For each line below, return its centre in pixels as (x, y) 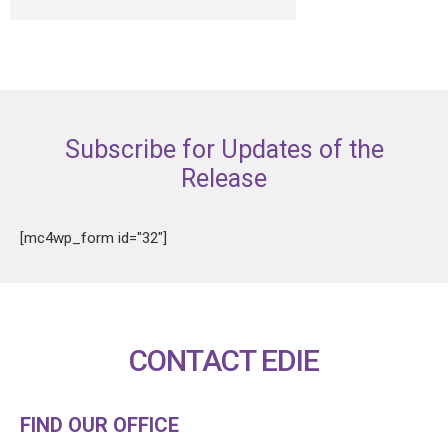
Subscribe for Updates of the (224, 150)
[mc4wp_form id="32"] (93, 238)
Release (224, 179)
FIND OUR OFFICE (99, 425)
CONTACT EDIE (224, 361)
